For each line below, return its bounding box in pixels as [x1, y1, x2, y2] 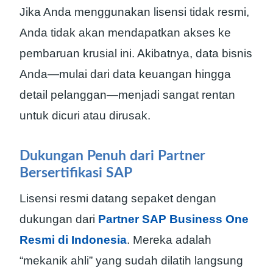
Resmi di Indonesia [19, 233, 127, 247]
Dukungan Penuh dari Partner [19, 148, 205, 163]
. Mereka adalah [127, 233, 211, 247]
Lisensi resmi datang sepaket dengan [19, 192, 216, 205]
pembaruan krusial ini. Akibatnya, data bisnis [19, 47, 252, 60]
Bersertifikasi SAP [19, 165, 132, 180]
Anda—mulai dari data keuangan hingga [19, 68, 231, 81]
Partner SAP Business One [98, 213, 249, 226]
